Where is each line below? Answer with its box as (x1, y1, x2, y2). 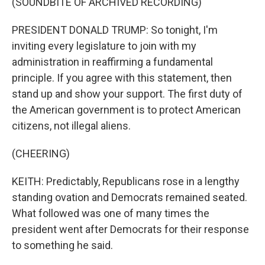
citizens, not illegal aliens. (12, 119, 131, 132)
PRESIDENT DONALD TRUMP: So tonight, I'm (12, 24, 218, 36)
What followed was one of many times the (12, 207, 209, 219)
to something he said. (12, 239, 113, 251)
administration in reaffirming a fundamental (12, 56, 213, 68)
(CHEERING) (12, 147, 70, 160)
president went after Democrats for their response (12, 223, 249, 235)
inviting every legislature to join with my (12, 40, 196, 52)
